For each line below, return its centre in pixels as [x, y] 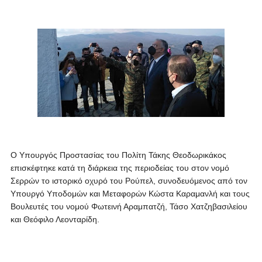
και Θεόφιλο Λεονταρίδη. [55, 219]
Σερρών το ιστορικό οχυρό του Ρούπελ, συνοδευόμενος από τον [129, 181]
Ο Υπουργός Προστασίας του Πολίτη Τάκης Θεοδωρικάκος [118, 155]
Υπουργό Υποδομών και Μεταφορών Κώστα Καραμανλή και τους [130, 194]
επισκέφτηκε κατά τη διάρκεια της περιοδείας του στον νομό [120, 168]
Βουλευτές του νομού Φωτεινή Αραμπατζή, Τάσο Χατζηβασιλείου [129, 206]
